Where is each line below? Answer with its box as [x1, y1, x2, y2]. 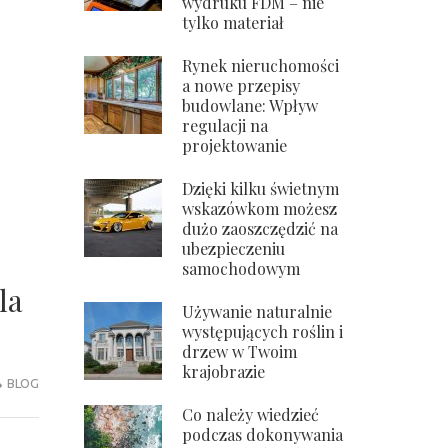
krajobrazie [181, 361, 265, 382]
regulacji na [181, 115, 268, 136]
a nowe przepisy [181, 75, 300, 96]
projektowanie [181, 135, 287, 156]
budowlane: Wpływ [181, 95, 318, 116]
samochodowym [181, 258, 300, 279]
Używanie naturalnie [181, 301, 332, 322]
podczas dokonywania [181, 424, 343, 445]
